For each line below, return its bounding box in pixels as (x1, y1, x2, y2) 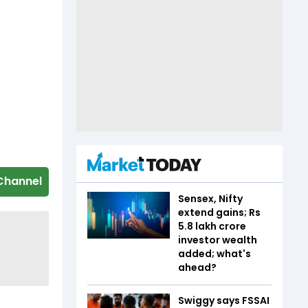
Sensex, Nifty (178, 192, 243, 206)
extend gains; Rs (178, 206, 261, 220)
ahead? (178, 261, 217, 275)
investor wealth (178, 233, 257, 247)
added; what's (178, 247, 251, 261)
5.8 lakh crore (178, 219, 246, 234)
